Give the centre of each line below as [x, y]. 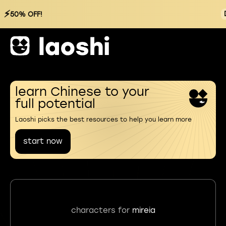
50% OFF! [26, 14]
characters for [101, 210]
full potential [55, 104]
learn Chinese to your [82, 92]
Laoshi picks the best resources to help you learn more [103, 120]
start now [43, 141]
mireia [144, 210]
